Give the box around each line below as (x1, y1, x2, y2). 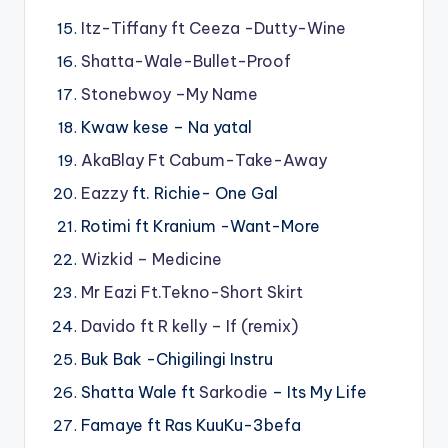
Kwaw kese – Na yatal (81, 116, 252, 137)
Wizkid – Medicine (81, 249, 222, 270)
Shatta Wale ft (81, 381, 199, 402)
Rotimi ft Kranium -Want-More (81, 216, 320, 237)
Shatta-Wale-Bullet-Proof (81, 50, 291, 71)
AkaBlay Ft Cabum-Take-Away (81, 149, 327, 170)
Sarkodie (199, 381, 268, 402)
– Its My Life (268, 381, 367, 402)
